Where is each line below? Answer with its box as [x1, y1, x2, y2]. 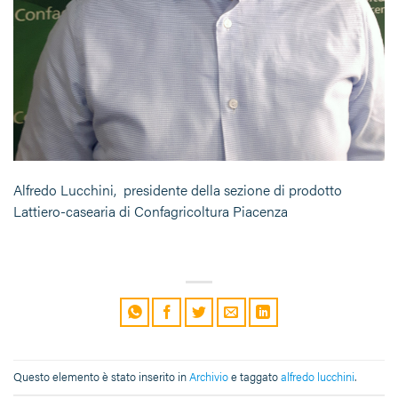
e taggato [228, 369, 281, 386]
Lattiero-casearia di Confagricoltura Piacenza [13, 201, 288, 222]
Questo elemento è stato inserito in [13, 369, 189, 386]
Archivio [189, 369, 228, 386]
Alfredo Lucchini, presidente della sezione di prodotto [13, 179, 342, 201]
